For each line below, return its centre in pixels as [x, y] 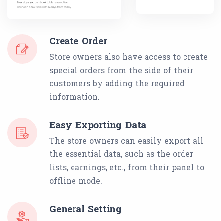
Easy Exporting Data [98, 125]
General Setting [86, 209]
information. [74, 97]
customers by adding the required [117, 83]
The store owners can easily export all [126, 141]
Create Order [78, 41]
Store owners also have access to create [129, 57]
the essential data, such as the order [121, 154]
